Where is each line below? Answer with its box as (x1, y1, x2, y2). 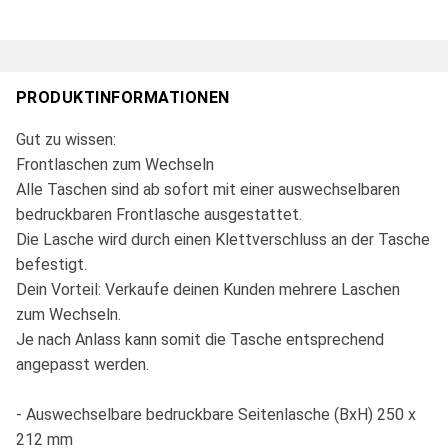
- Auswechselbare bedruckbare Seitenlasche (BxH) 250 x (16, 405, 416, 425)
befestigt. (16, 255, 87, 275)
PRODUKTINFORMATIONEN (16, 88, 230, 108)
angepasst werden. (16, 355, 149, 375)
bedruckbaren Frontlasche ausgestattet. (16, 205, 302, 225)
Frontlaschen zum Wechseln (16, 155, 214, 175)
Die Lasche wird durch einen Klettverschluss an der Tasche (16, 230, 430, 250)
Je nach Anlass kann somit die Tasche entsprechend (16, 330, 384, 350)
